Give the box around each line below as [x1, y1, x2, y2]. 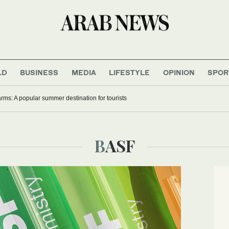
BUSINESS [20, 67, 59, 77]
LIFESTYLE [109, 67, 150, 77]
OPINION [163, 67, 195, 77]
